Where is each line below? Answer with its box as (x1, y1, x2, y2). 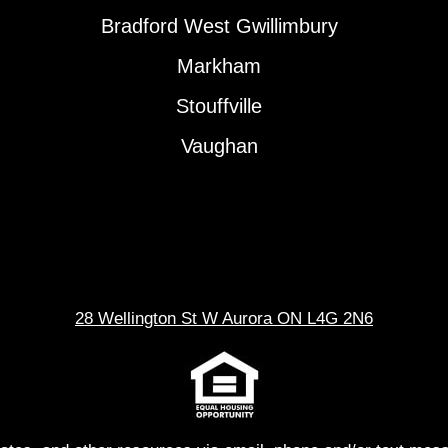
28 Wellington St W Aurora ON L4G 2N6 (75, 309, 373, 329)
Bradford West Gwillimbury (100, 15, 338, 38)
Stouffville (176, 95, 263, 118)
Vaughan (180, 135, 258, 158)
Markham (177, 55, 262, 78)
